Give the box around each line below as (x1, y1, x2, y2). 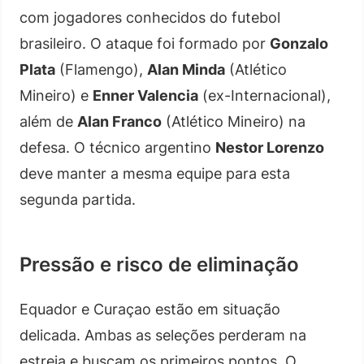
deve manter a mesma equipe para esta (19, 165, 290, 182)
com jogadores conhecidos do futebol (19, 9, 280, 26)
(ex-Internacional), (198, 87, 331, 104)
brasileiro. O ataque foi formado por (19, 35, 270, 52)
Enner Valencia (93, 87, 198, 104)
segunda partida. (19, 191, 136, 208)
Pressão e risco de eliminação (19, 253, 299, 276)
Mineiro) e (19, 87, 93, 104)
